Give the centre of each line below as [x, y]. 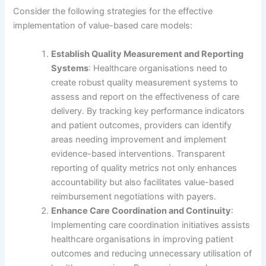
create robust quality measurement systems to [145, 82]
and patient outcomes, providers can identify [142, 125]
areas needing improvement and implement [139, 139]
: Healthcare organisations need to [158, 68]
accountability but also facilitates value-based [143, 182]
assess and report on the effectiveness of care [145, 96]
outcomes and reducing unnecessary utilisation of [152, 253]
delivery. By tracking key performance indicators [148, 111]
